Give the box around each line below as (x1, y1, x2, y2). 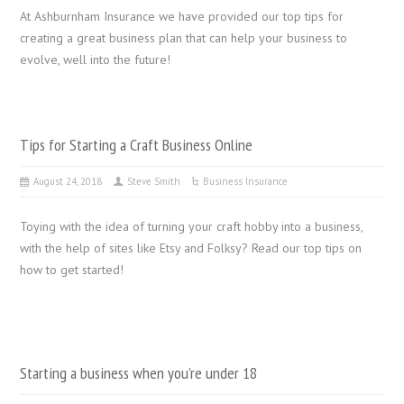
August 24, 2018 (33, 174, 103, 188)
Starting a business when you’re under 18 (20, 361, 258, 383)
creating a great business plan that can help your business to (20, 29, 348, 46)
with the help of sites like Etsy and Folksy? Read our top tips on (20, 239, 363, 256)
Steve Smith (127, 174, 181, 188)
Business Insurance (203, 174, 289, 188)
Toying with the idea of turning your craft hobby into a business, (20, 217, 363, 234)
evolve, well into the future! (20, 50, 171, 68)
